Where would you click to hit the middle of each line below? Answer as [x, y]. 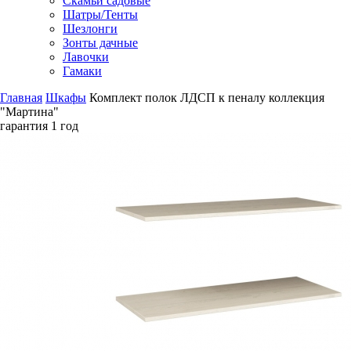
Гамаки [82, 71]
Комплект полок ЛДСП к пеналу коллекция [207, 97]
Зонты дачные [100, 42]
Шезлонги [90, 28]
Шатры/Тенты [100, 14]
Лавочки [86, 56]
